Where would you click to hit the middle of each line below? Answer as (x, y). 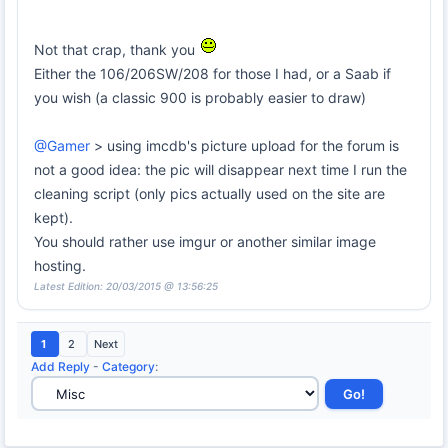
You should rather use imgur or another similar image (205, 242)
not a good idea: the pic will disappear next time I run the (220, 170)
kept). (53, 218)
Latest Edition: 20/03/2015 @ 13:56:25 (126, 286)
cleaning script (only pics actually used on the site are (209, 194)
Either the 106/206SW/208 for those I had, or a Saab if (212, 74)
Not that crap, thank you (116, 50)
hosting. (60, 266)
